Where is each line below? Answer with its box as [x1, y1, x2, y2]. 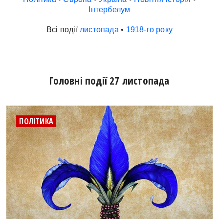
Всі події [46, 25, 80, 34]
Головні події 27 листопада [49, 73, 170, 88]
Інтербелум [88, 5, 131, 14]
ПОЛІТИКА [19, 115, 54, 127]
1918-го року [126, 25, 173, 34]
